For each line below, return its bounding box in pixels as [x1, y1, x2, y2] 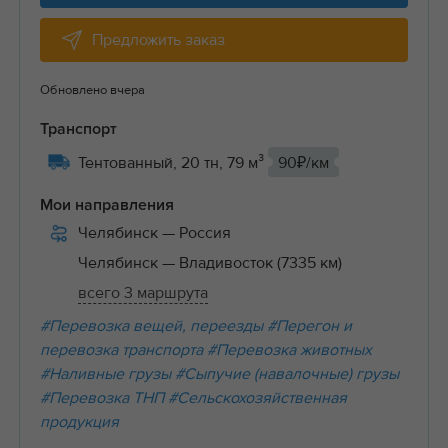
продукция [39, 412, 119, 433]
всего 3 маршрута [77, 283, 208, 304]
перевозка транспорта [39, 340, 203, 361]
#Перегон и [266, 316, 352, 337]
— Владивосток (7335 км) [161, 253, 342, 274]
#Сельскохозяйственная [167, 388, 347, 409]
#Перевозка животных [206, 340, 372, 361]
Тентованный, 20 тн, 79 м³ [77, 153, 268, 174]
